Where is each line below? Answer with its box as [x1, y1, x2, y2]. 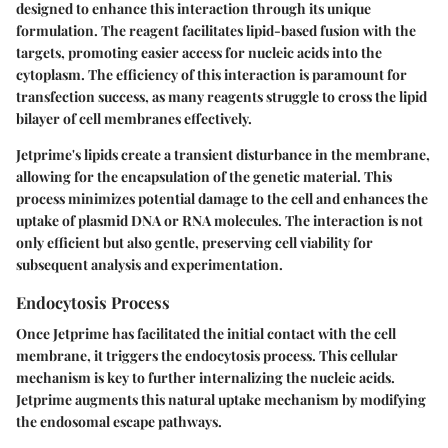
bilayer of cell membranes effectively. [16, 108, 252, 128]
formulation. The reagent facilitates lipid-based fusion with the [16, 20, 416, 40]
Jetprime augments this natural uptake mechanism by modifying [16, 390, 426, 410]
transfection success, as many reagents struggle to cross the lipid [16, 86, 427, 106]
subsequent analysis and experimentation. [16, 254, 283, 274]
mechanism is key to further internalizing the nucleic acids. [16, 368, 395, 388]
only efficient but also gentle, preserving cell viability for [16, 232, 373, 252]
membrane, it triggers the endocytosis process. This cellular [16, 346, 398, 366]
